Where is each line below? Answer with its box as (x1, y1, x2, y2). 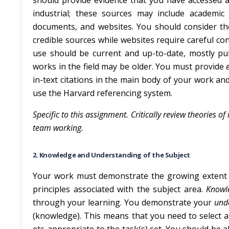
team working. (33, 122, 83, 133)
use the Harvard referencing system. (33, 87, 172, 99)
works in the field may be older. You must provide (33, 61, 226, 72)
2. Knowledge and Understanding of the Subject (33, 150, 190, 159)
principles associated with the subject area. (33, 184, 207, 195)
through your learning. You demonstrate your (33, 197, 214, 208)
